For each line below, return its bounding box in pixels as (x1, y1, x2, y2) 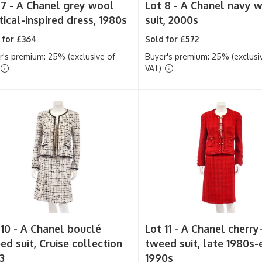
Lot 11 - (145, 222, 182, 235)
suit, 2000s (145, 13, 199, 26)
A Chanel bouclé (20, 222, 101, 235)
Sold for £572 (145, 34, 199, 44)
